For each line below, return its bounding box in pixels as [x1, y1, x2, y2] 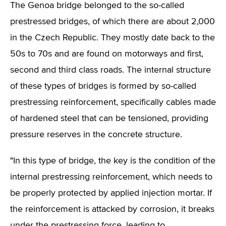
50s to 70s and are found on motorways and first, [10, 49, 203, 59]
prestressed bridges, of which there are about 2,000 [10, 17, 215, 26]
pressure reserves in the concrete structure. [10, 130, 182, 139]
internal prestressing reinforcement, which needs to [10, 173, 212, 182]
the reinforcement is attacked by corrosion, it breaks [10, 205, 214, 214]
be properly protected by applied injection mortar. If [10, 189, 212, 198]
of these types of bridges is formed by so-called [10, 82, 196, 91]
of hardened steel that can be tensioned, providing [10, 114, 208, 123]
